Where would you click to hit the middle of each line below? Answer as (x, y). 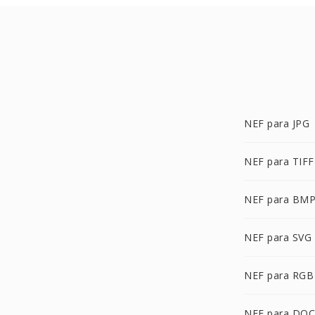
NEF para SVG (278, 237)
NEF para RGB (279, 275)
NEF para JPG (277, 123)
